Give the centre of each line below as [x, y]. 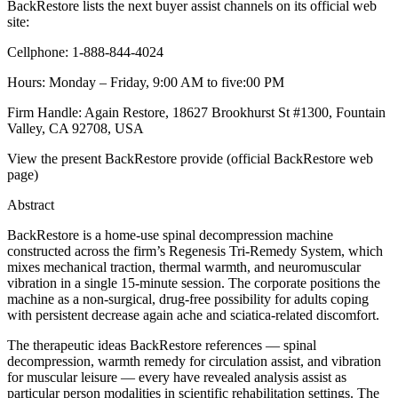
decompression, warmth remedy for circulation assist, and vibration [194, 362]
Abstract [31, 205]
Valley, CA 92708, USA [76, 129]
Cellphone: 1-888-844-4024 [85, 52]
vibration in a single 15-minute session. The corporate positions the [194, 283]
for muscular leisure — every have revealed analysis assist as [177, 378]
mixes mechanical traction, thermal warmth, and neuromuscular [184, 267]
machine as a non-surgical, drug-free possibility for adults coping [188, 299]
